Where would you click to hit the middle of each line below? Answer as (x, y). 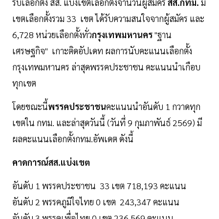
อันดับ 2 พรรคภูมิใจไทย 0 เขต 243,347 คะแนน (96, 202)
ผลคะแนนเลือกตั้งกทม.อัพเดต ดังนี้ (73, 139)
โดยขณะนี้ (30, 107)
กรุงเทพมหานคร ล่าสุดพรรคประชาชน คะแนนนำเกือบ (106, 67)
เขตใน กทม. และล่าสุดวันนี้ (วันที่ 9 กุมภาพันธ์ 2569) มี (107, 123)
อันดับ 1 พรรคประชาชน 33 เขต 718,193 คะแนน (99, 186)
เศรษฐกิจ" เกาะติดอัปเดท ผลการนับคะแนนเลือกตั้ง (102, 51)
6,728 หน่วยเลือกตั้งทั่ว (52, 35)
